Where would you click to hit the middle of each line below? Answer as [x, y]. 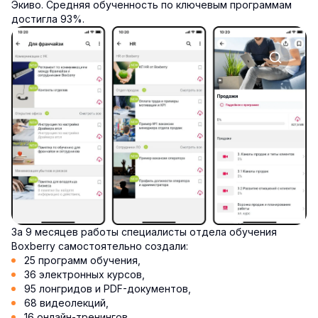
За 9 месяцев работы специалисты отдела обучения [144, 232]
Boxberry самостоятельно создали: [100, 246]
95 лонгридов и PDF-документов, [108, 289]
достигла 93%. [48, 19]
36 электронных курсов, [84, 275]
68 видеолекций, [66, 303]
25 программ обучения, [82, 261]
